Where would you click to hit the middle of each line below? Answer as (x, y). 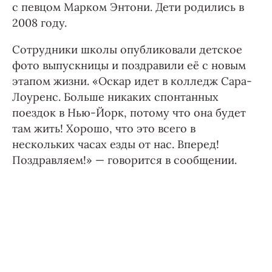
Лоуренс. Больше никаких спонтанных (115, 97)
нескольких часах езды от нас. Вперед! (116, 144)
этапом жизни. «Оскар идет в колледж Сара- (132, 81)
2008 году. (39, 23)
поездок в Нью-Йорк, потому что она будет (129, 113)
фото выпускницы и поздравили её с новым (129, 65)
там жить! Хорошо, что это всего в (104, 128)
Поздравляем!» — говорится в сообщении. (124, 160)
